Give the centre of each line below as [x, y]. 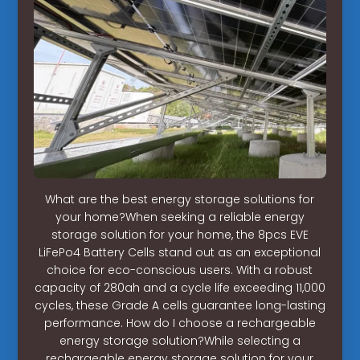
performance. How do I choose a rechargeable [180, 323]
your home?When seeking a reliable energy [180, 217]
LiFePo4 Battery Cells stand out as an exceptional [180, 252]
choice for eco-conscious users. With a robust [180, 270]
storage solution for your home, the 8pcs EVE [180, 234]
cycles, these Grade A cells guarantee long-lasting [180, 305]
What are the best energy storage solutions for [180, 199]
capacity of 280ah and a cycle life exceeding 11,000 [180, 287]
